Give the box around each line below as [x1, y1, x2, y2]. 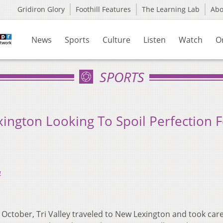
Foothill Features [76, 4, 131, 14]
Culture [103, 34, 130, 45]
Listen [143, 34, 166, 45]
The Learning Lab [142, 4, 200, 14]
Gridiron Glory [17, 4, 65, 14]
